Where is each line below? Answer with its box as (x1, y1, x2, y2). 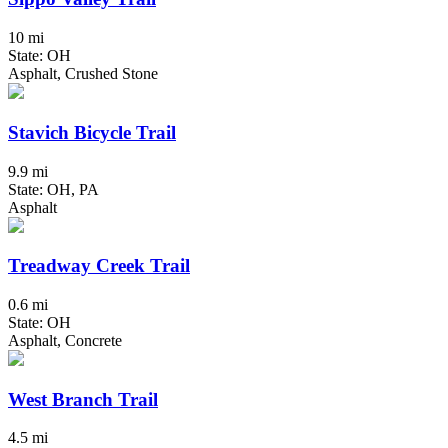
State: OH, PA (8, 180, 99, 198)
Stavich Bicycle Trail (8, 121, 176, 143)
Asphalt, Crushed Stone (8, 65, 158, 83)
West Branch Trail (8, 388, 158, 410)
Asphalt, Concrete (8, 331, 122, 349)
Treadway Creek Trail (8, 255, 190, 277)
